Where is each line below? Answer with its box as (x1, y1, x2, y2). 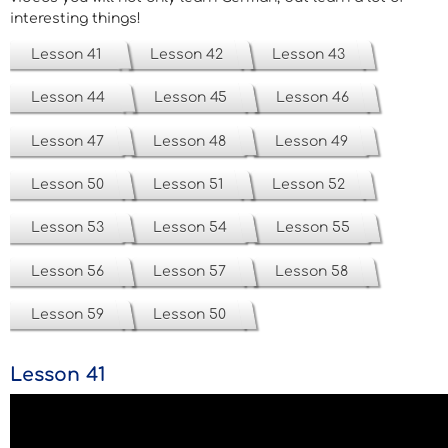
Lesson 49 (275, 133, 348, 149)
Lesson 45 (154, 90, 227, 106)
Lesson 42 (150, 46, 223, 62)
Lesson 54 (153, 220, 227, 236)
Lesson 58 (275, 263, 348, 279)
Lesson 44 (31, 90, 105, 106)
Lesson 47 (31, 133, 104, 149)
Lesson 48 (153, 133, 226, 149)
